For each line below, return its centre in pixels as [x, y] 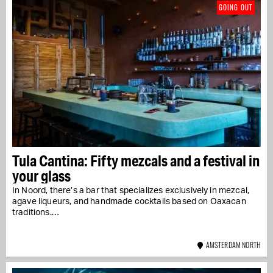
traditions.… [36, 212]
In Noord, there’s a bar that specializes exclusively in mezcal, [131, 190]
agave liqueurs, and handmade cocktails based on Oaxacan [129, 201]
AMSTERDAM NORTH [232, 244]
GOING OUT [236, 7]
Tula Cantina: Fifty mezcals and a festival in [136, 160]
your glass [41, 175]
